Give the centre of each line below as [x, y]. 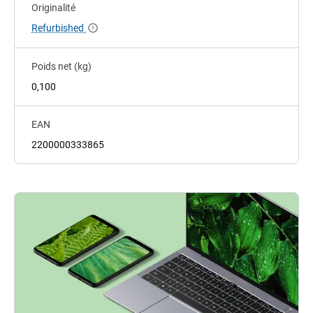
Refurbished [59, 28]
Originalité [53, 8]
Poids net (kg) [61, 66]
